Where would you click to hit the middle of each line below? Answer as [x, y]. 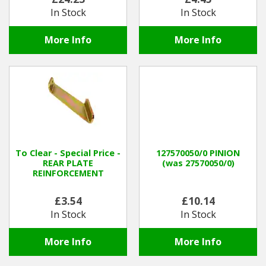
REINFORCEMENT [68, 173]
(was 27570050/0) [198, 163]
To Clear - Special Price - [68, 153]
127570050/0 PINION [198, 153]
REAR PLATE [68, 163]
